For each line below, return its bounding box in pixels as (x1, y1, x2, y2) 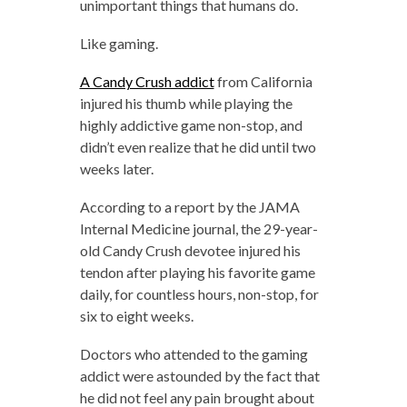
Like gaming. (79, 35, 158, 52)
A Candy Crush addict (79, 73, 214, 90)
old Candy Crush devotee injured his (79, 242, 301, 259)
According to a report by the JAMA (79, 198, 300, 215)
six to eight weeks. (79, 307, 194, 324)
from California (213, 73, 313, 90)
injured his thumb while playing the (79, 94, 293, 112)
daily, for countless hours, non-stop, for (79, 285, 319, 303)
